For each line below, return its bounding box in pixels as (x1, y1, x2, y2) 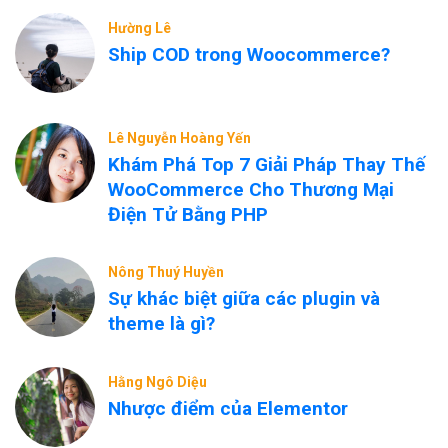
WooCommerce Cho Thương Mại (108, 178, 394, 201)
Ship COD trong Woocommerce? (108, 43, 390, 66)
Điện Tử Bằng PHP (108, 203, 268, 226)
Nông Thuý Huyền (108, 264, 224, 280)
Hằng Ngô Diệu (108, 374, 207, 390)
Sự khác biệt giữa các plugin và (108, 287, 380, 310)
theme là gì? (108, 312, 215, 335)
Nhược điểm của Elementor (108, 397, 348, 420)
